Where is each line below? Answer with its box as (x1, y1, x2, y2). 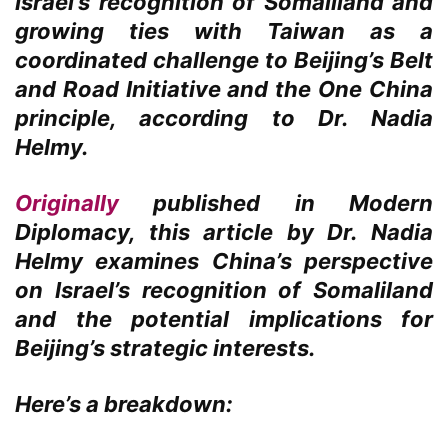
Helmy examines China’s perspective (15, 248, 433, 275)
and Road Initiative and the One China (15, 76, 433, 103)
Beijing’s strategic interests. (15, 335, 316, 362)
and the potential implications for (15, 306, 433, 333)
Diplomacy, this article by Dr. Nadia (15, 219, 433, 246)
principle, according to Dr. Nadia (15, 105, 433, 132)
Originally (15, 190, 119, 217)
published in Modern (119, 190, 433, 217)
